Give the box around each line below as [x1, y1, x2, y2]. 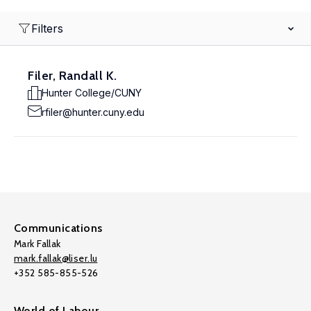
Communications [14, 221, 103, 235]
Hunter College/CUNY [42, 87, 142, 99]
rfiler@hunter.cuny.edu [42, 106, 144, 118]
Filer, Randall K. [28, 68, 117, 83]
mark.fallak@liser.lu [14, 252, 98, 264]
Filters [31, 22, 63, 35]
